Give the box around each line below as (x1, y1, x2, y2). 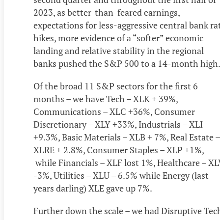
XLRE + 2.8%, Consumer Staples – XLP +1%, (33, 144, 204, 156)
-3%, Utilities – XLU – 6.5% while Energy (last (33, 169, 209, 182)
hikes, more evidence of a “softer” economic (33, 32, 203, 44)
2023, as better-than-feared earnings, (33, 6, 180, 19)
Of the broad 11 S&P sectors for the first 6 (33, 80, 198, 92)
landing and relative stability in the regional (33, 45, 204, 57)
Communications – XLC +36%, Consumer (33, 106, 195, 118)
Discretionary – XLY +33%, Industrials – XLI (33, 118, 203, 131)
